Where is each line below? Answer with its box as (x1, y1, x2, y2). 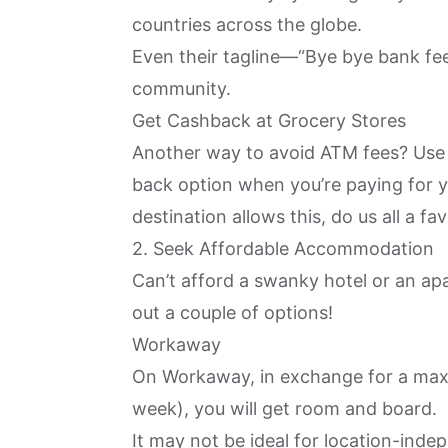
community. (132, 77, 236, 99)
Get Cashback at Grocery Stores (132, 109, 406, 131)
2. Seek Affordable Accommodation (132, 237, 434, 259)
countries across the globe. (132, 13, 367, 35)
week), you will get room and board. (132, 397, 442, 419)
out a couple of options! (132, 301, 333, 323)
